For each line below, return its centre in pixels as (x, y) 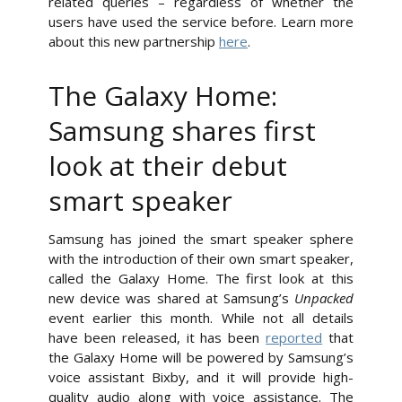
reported (294, 338)
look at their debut (168, 166)
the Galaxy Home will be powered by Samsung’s (201, 358)
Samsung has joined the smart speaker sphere (201, 239)
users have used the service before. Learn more (201, 22)
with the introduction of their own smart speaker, (201, 259)
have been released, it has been (157, 338)
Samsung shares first (182, 131)
